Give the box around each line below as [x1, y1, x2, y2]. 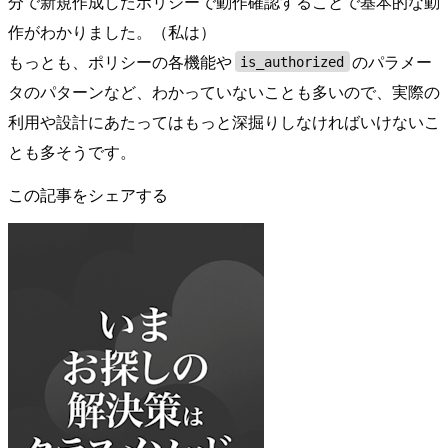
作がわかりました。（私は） [8, 19, 216, 43]
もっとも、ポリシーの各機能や [8, 49, 232, 73]
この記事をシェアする [8, 182, 168, 206]
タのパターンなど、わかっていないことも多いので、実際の [8, 79, 440, 103]
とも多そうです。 [8, 139, 136, 163]
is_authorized [240, 53, 345, 70]
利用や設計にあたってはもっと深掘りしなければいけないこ [8, 109, 440, 133]
